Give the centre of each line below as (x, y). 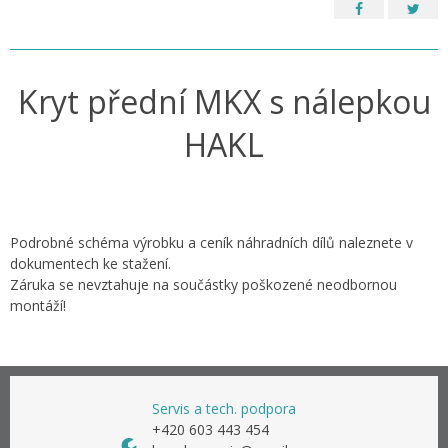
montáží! (38, 305)
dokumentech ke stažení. (90, 263)
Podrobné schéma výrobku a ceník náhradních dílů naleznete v (211, 242)
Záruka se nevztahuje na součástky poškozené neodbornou (203, 284)
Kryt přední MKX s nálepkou (224, 101)
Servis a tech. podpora (224, 408)
